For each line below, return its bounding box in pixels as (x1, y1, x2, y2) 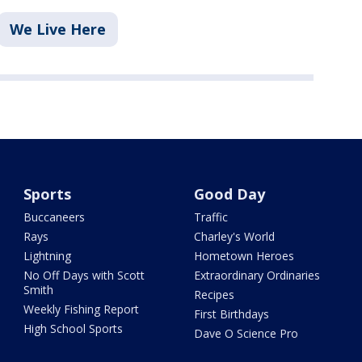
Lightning (23, 248, 72, 264)
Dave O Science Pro (193, 326, 298, 342)
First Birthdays (193, 306, 269, 322)
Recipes (193, 287, 234, 303)
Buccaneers (23, 209, 86, 225)
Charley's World (193, 229, 275, 245)
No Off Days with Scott (23, 267, 145, 284)
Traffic (193, 209, 228, 225)
